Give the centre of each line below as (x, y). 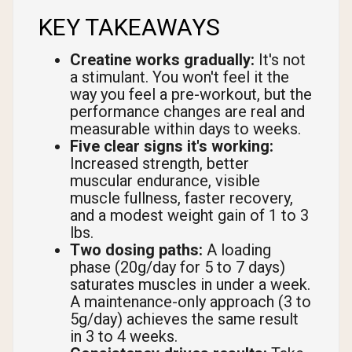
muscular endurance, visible (165, 181)
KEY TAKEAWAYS (129, 27)
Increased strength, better (159, 164)
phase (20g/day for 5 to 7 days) (178, 268)
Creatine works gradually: (162, 60)
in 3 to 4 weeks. (124, 337)
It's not (280, 60)
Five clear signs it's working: (172, 147)
